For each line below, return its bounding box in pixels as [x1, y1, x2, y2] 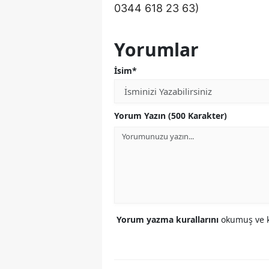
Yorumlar [114, 37, 199, 62]
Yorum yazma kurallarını [116, 214, 221, 226]
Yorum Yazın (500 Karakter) [114, 110, 227, 122]
